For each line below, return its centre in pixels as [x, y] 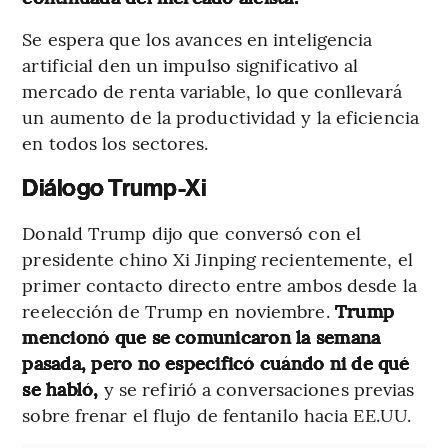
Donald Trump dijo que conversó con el [192, 233]
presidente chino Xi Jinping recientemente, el [217, 259]
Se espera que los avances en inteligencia [197, 39]
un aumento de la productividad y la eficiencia [220, 117]
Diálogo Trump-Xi [114, 188]
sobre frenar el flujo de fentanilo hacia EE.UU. [217, 415]
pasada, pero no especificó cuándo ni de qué [216, 363]
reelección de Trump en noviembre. [176, 311]
